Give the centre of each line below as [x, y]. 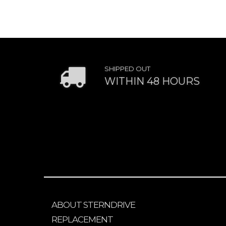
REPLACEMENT [82, 220]
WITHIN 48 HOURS [152, 81]
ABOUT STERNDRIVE [93, 205]
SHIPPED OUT [127, 69]
